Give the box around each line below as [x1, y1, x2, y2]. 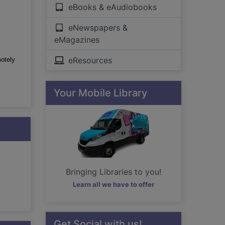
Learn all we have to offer [73, 180, 154, 188]
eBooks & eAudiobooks [68, 2, 157, 12]
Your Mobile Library [54, 87, 147, 99]
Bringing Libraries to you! [66, 167, 161, 177]
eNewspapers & [68, 23, 128, 33]
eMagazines [54, 35, 99, 45]
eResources [68, 55, 112, 65]
